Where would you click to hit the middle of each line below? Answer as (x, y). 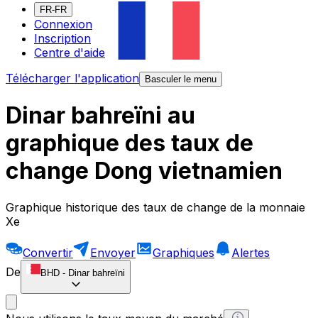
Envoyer (113, 252)
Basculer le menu (181, 79)
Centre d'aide (70, 53)
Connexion (63, 24)
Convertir (48, 252)
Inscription (62, 39)
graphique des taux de (130, 143)
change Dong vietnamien (144, 171)
